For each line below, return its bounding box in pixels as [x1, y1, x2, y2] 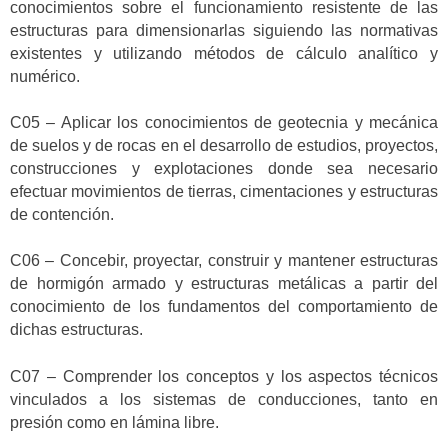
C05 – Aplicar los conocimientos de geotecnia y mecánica [10, 114, 438, 132]
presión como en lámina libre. [10, 413, 219, 431]
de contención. [10, 206, 114, 224]
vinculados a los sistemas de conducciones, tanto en [10, 390, 438, 408]
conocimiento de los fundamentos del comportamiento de [10, 298, 438, 316]
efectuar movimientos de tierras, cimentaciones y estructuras [10, 183, 438, 201]
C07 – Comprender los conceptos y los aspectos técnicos [10, 367, 438, 385]
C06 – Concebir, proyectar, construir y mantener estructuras [10, 252, 438, 270]
